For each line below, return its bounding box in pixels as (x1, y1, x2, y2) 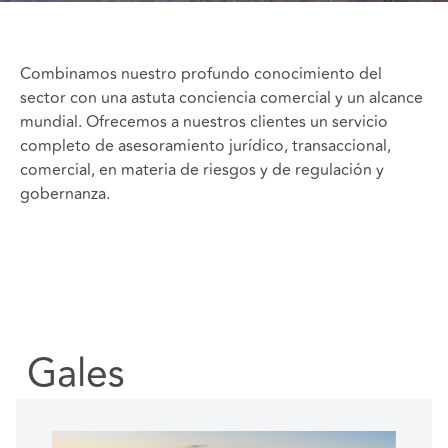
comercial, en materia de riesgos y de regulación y (20, 158, 384, 182)
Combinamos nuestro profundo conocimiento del (20, 62, 382, 86)
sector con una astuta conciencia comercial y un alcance (20, 86, 423, 110)
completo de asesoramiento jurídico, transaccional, (20, 134, 391, 158)
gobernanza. (20, 182, 110, 206)
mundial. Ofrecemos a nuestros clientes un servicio (20, 110, 388, 134)
